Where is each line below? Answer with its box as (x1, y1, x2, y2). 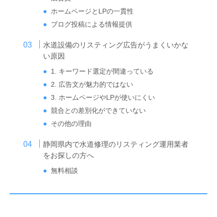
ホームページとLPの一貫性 (51, 7, 134, 15)
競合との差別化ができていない (51, 107, 146, 114)
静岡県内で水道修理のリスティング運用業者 (43, 139, 189, 148)
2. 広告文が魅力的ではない (51, 80, 134, 88)
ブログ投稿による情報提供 (51, 20, 133, 28)
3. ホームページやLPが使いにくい (51, 93, 155, 101)
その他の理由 (51, 120, 92, 127)
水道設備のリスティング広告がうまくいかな (43, 40, 189, 49)
